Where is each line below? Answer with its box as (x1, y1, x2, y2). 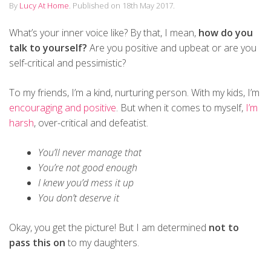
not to (209, 221, 239, 235)
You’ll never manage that (38, 146, 142, 160)
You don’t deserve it (38, 191, 119, 205)
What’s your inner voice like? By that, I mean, (9, 26, 198, 40)
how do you (198, 26, 253, 40)
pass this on (9, 236, 65, 250)
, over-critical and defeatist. (34, 116, 148, 130)
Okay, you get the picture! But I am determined (9, 221, 209, 235)
